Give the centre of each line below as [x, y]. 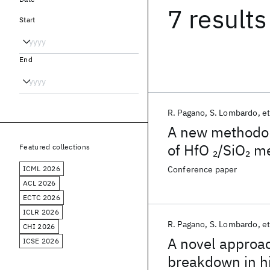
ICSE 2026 [41, 241]
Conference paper [202, 169]
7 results [217, 19]
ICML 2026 [42, 168]
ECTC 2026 [42, 197]
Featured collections [55, 147]
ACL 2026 [39, 183]
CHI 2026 [39, 226]
